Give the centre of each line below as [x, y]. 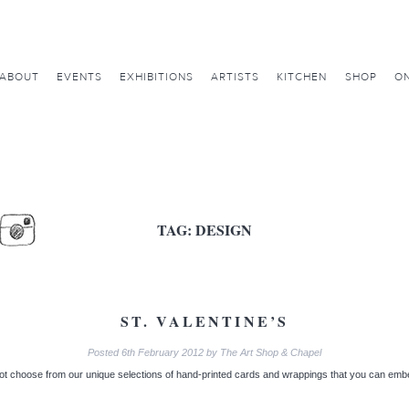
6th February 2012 [163, 352]
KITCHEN [302, 77]
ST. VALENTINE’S [204, 321]
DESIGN [224, 230]
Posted [105, 352]
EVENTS [79, 77]
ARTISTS [236, 77]
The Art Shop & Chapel [271, 352]
